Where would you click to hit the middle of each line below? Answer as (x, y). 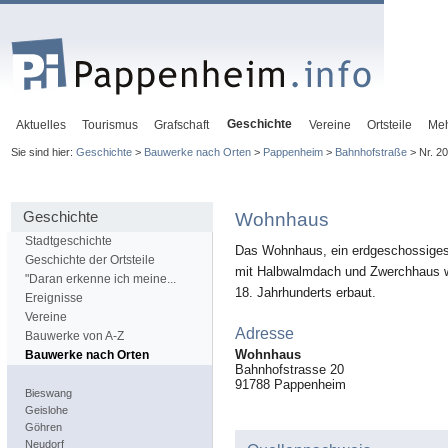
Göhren (43, 427)
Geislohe (46, 410)
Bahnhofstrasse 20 (290, 370)
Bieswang (48, 393)
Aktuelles (41, 125)
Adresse (265, 333)
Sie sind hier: (43, 152)
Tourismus (110, 125)
